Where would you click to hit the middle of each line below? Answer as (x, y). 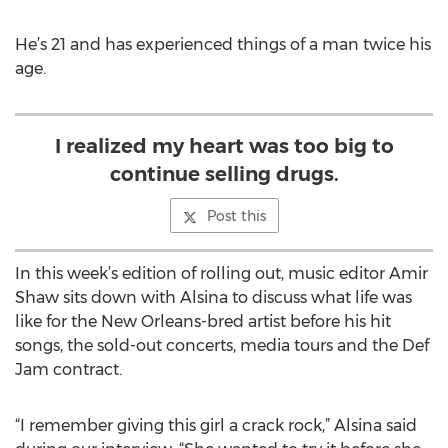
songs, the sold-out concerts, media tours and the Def (222, 345)
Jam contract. (68, 369)
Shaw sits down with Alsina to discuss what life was (213, 297)
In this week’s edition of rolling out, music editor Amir (221, 273)
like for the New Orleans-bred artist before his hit (203, 321)
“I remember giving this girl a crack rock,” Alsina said (216, 425)
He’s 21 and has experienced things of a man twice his (223, 44)
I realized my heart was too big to (224, 146)
